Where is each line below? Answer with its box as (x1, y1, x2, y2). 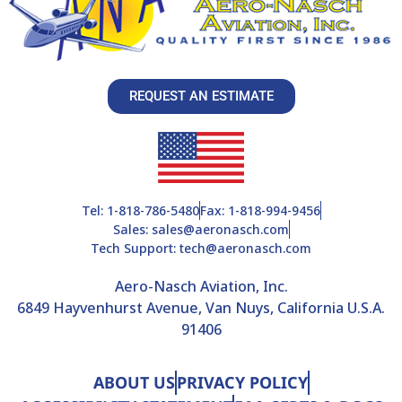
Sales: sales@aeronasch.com (112, 220, 289, 238)
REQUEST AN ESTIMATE (128, 87, 274, 104)
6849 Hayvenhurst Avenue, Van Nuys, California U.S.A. (17, 297, 385, 318)
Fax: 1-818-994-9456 (199, 201, 320, 219)
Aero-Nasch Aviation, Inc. (114, 275, 288, 296)
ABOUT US (92, 371, 175, 394)
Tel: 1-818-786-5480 (81, 201, 199, 219)
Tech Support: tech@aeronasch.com (91, 239, 311, 257)
